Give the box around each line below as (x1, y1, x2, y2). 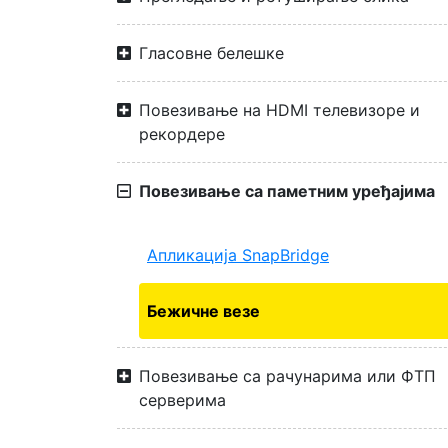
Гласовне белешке (139, 43, 284, 63)
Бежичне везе (147, 301, 260, 321)
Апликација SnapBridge (147, 245, 329, 265)
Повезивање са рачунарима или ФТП (139, 366, 436, 386)
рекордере (139, 124, 225, 144)
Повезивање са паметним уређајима (139, 181, 435, 201)
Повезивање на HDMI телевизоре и (139, 100, 420, 120)
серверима (139, 390, 226, 410)
